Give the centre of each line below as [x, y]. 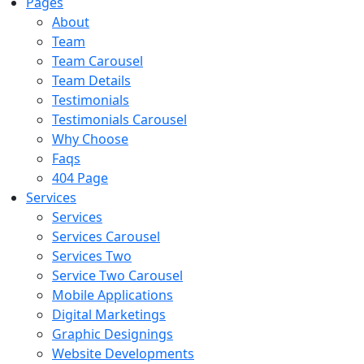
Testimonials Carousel [119, 119]
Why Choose [90, 139]
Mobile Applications [113, 295]
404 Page [80, 178]
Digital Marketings [109, 314]
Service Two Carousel [117, 275]
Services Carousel [106, 236]
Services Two [92, 256]
